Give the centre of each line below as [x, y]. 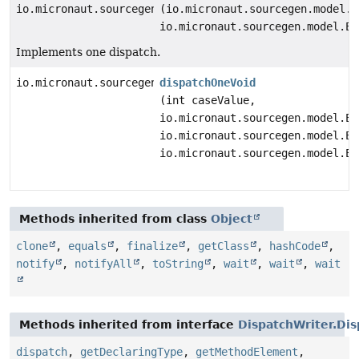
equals [87, 246]
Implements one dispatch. [88, 52]
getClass [224, 246]
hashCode [295, 246]
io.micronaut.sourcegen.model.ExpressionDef [151, 9]
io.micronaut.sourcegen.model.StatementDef [147, 83]
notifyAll [103, 264]
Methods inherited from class [115, 219]
